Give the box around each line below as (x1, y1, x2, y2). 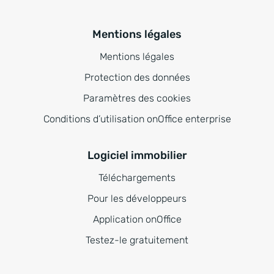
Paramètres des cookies (83, 92, 191, 105)
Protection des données (84, 72, 190, 84)
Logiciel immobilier (87, 149, 187, 163)
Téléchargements (98, 172, 176, 184)
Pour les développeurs (87, 193, 187, 205)
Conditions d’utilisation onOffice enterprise (43, 113, 231, 125)
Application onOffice (92, 213, 182, 226)
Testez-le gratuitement (86, 234, 188, 246)
